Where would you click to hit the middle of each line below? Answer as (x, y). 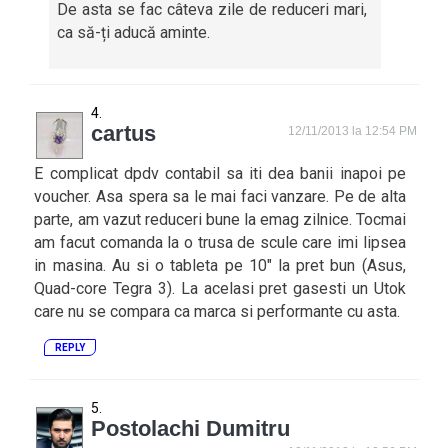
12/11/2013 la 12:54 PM (353, 131)
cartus (124, 133)
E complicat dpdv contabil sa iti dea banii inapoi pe (220, 173)
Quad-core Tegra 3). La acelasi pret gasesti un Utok (220, 288)
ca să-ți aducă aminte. (134, 32)
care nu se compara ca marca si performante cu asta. (217, 311)
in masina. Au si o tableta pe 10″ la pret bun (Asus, (220, 265)
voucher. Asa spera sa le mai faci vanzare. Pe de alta (220, 196)
